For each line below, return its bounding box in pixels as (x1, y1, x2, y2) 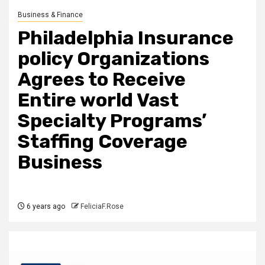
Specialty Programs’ (18, 109, 206, 132)
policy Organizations (18, 47, 209, 70)
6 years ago (25, 202, 65, 211)
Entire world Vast (18, 88, 179, 111)
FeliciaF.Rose (80, 202, 124, 211)
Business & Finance (18, 10, 83, 19)
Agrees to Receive (18, 67, 186, 91)
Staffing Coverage (18, 130, 188, 153)
